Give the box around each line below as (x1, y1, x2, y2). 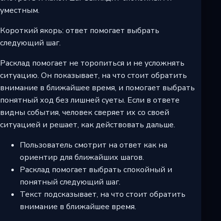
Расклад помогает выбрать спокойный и (20, 164, 172, 176)
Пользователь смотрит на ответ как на (20, 140, 167, 151)
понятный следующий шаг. (20, 177, 120, 188)
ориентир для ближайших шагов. (20, 152, 144, 163)
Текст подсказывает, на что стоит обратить (20, 189, 185, 200)
